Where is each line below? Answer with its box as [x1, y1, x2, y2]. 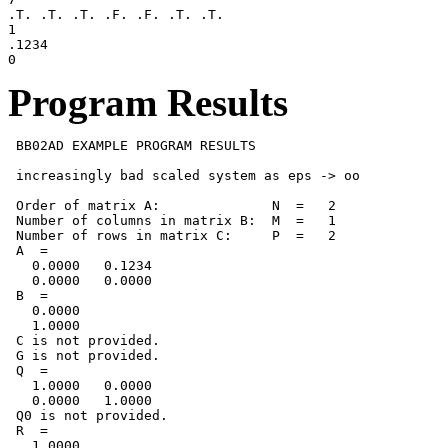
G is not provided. [8, 347, 160, 363]
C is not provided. [8, 332, 160, 348]
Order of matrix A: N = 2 [8, 197, 336, 213]
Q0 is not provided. [8, 407, 168, 423]
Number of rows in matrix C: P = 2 [8, 227, 336, 243]
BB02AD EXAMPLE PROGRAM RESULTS [8, 137, 256, 153]
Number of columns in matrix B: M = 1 [8, 212, 336, 228]
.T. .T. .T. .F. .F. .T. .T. [8, 6, 224, 22]
